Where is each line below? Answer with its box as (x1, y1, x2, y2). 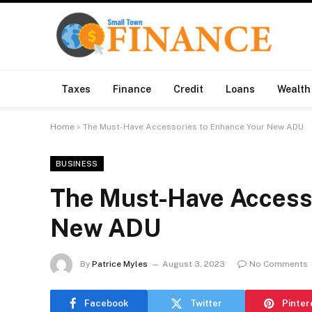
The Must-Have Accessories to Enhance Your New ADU (83, 122, 304, 132)
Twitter (190, 297, 222, 309)
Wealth (277, 83, 311, 95)
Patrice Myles (92, 259, 148, 270)
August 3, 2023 (162, 259, 225, 270)
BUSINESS (56, 159, 98, 168)
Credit (173, 83, 203, 95)
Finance (113, 83, 151, 95)
